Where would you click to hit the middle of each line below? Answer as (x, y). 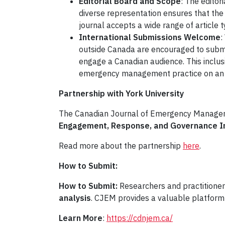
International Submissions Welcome (150, 37)
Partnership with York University (121, 94)
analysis (75, 198)
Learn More (81, 218)
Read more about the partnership (121, 146)
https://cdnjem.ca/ (140, 218)
